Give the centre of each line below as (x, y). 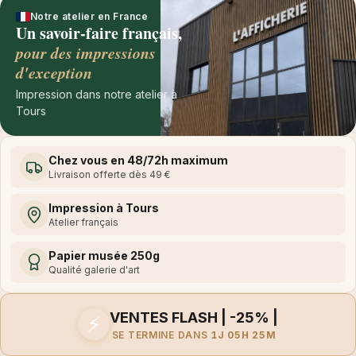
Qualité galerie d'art (94, 269)
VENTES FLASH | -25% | (194, 317)
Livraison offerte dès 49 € (109, 174)
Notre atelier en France (89, 16)
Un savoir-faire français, (99, 33)
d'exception (54, 72)
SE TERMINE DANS (161, 335)
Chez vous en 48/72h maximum (138, 160)
